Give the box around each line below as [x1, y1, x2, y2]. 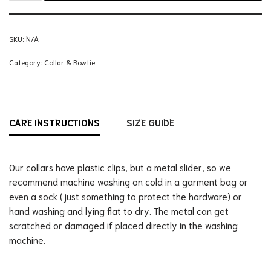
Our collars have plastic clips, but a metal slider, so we [9, 161, 231, 174]
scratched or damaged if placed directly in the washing [9, 219, 238, 232]
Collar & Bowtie [44, 57, 95, 67]
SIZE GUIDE [126, 116, 174, 128]
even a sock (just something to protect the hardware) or [9, 190, 242, 203]
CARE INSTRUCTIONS [9, 116, 100, 128]
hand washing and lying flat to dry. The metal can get [9, 204, 229, 217]
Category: [9, 57, 44, 67]
